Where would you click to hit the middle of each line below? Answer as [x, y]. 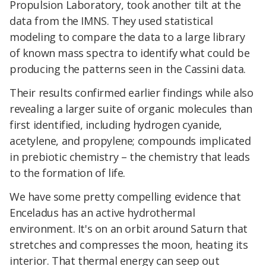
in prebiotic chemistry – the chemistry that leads [130, 156]
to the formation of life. [68, 172]
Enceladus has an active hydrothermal [102, 212]
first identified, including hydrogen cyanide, [116, 124]
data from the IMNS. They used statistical [111, 21]
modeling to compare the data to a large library [127, 37]
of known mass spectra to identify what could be [130, 53]
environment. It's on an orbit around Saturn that [129, 228]
